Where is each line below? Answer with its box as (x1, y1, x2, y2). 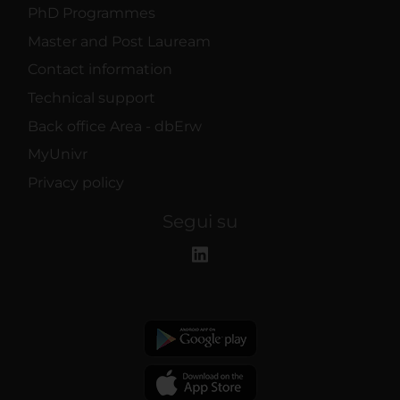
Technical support (28, 88, 155, 106)
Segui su (162, 210, 237, 232)
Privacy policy (28, 173, 124, 191)
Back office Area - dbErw (28, 117, 202, 135)
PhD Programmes (28, 4, 155, 22)
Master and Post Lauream (28, 32, 211, 50)
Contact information (28, 61, 172, 79)
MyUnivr (28, 146, 87, 163)
